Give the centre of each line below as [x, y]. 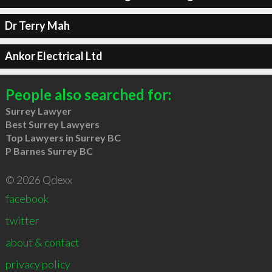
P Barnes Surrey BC [49, 151]
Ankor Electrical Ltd [53, 56]
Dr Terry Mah [37, 25]
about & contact [42, 242]
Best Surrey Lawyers [52, 124]
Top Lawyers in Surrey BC [63, 137]
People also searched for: [88, 94]
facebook [27, 198]
